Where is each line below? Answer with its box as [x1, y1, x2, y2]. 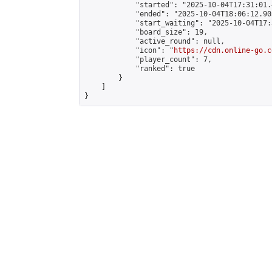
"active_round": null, [84, 37, 225, 46]
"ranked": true [84, 64, 195, 73]
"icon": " [84, 46, 174, 55]
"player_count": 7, [84, 55, 212, 64]
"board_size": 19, [84, 28, 208, 36]
